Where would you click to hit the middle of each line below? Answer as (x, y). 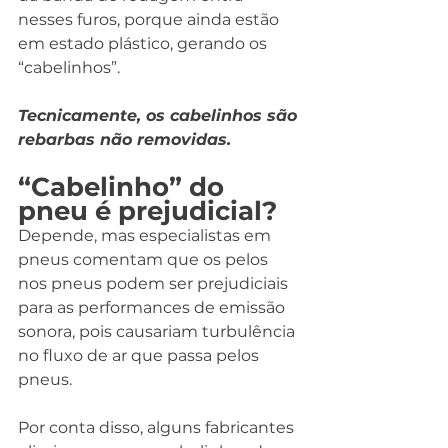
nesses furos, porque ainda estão (150, 20)
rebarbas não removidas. (124, 140)
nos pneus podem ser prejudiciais (155, 284)
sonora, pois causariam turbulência (158, 332)
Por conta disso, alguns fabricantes (158, 428)
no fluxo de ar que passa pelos (140, 356)
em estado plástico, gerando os (144, 44)
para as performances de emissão (153, 308)
